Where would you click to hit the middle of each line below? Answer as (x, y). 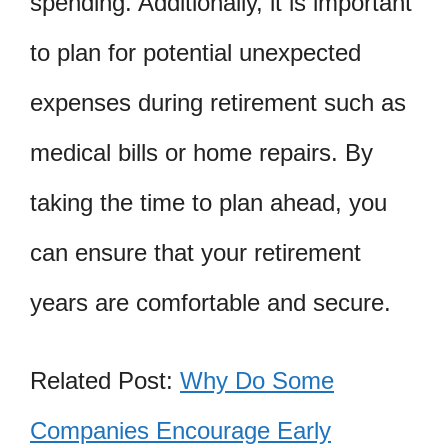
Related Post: (105, 380)
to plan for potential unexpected (195, 52)
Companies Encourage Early (180, 430)
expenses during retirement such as (218, 102)
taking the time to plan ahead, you (208, 202)
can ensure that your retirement (195, 252)
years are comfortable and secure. (210, 302)
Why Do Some (257, 380)
